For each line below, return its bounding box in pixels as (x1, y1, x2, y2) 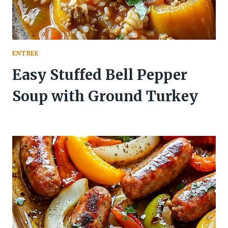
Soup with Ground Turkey (12, 87, 198, 106)
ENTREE (12, 49, 39, 58)
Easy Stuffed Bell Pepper (12, 66, 187, 84)
